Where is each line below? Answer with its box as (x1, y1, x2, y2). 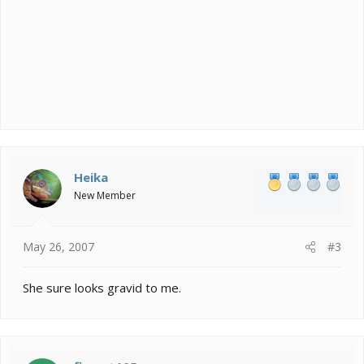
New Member (74, 188, 136, 202)
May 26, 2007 (23, 239, 94, 255)
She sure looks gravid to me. (23, 279, 181, 297)
